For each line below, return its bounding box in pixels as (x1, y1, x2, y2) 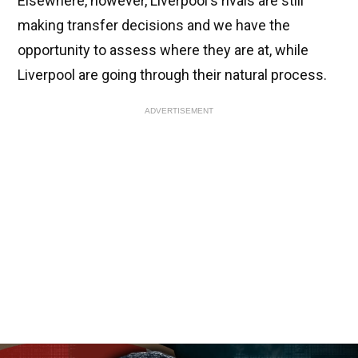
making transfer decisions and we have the (18, 17, 290, 34)
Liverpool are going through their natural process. (18, 66, 327, 84)
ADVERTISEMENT (145, 106, 213, 116)
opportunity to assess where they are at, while (18, 42, 308, 59)
